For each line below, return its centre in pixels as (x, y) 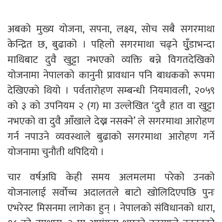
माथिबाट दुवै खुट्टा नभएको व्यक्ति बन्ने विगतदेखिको (111, 59)
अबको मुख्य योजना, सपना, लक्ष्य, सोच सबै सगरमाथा (111, 29)
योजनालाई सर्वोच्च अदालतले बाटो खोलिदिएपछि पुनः (111, 192)
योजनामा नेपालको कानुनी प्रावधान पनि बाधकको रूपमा (111, 75)
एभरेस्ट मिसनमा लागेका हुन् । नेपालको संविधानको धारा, (111, 208)
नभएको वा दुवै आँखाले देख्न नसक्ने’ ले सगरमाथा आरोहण (111, 121)
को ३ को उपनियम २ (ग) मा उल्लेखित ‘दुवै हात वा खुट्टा (111, 106)
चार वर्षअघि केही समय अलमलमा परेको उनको (111, 177)
